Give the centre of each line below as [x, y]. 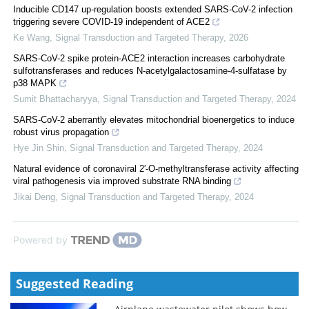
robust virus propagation [61, 132]
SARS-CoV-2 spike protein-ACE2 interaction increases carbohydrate [149, 58]
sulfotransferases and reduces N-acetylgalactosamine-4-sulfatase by [150, 70]
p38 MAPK [35, 83]
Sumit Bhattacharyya [55, 99]
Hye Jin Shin [39, 148]
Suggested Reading [74, 283]
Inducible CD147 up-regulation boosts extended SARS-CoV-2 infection [153, 9]
